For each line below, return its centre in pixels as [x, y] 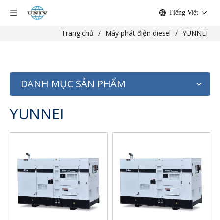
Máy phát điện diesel [138, 33]
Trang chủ [78, 33]
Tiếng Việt [184, 13]
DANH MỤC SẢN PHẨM [73, 84]
